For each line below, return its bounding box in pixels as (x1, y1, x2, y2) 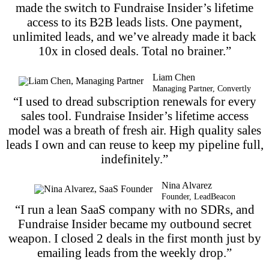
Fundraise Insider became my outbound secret (17, 216, 252, 231)
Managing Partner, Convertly (152, 83, 251, 93)
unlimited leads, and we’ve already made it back (13, 29, 256, 43)
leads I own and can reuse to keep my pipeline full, (5, 137, 264, 151)
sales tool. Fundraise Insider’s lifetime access (20, 108, 249, 122)
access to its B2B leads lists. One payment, (27, 14, 242, 29)
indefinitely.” (101, 151, 168, 166)
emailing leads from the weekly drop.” (37, 245, 232, 259)
